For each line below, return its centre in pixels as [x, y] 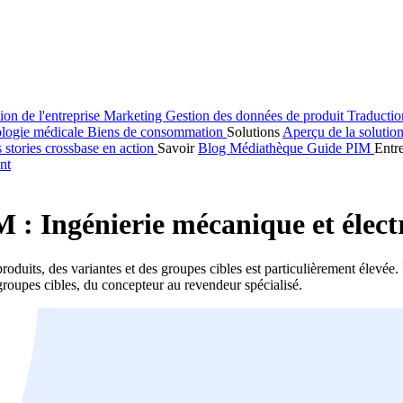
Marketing [134, 116]
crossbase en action [101, 148]
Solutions [255, 132]
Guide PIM [340, 148]
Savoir [178, 148]
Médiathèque [268, 148]
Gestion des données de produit [256, 116]
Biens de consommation [157, 132]
